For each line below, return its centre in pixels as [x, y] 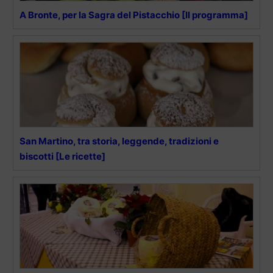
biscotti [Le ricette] [62, 157]
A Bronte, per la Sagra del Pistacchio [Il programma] [134, 15]
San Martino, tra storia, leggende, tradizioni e [119, 141]
